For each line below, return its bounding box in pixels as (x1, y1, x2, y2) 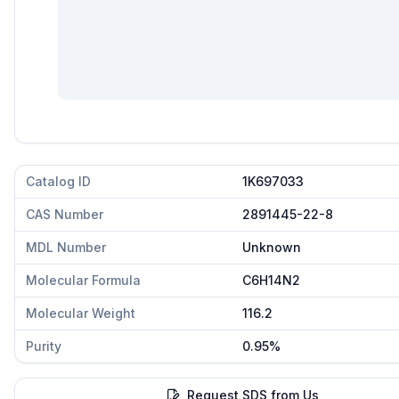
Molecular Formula (26, 273, 141, 288)
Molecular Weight (26, 305, 135, 321)
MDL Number (26, 240, 106, 255)
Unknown (242, 240, 301, 255)
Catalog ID (26, 174, 91, 189)
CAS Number (26, 207, 103, 222)
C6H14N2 (242, 273, 300, 288)
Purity (26, 338, 61, 354)
